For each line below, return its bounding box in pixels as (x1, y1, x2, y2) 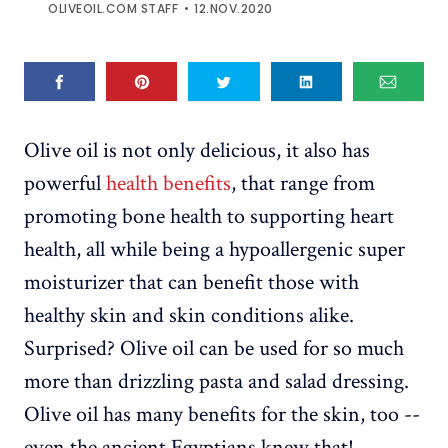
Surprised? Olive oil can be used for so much (24, 334, 404, 364)
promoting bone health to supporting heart (24, 202, 394, 232)
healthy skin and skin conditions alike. (24, 301, 354, 331)
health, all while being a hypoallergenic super (24, 235, 405, 265)
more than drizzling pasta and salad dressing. (24, 367, 409, 397)
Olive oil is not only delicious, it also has (24, 136, 370, 166)
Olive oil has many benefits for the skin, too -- (24, 400, 420, 430)
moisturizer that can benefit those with (24, 268, 359, 298)
